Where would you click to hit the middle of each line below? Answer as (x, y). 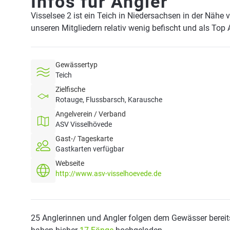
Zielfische (70, 89)
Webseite (70, 163)
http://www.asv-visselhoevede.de (108, 174)
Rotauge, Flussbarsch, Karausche (109, 100)
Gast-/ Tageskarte (84, 139)
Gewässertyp (76, 65)
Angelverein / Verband (91, 114)
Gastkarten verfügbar (90, 149)
